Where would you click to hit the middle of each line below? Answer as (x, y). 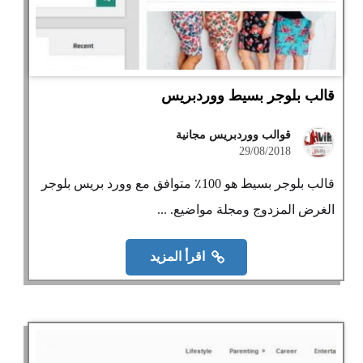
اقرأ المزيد (177, 257)
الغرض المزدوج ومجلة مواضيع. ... (246, 209)
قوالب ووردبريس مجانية (234, 135)
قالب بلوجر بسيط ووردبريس (248, 96)
